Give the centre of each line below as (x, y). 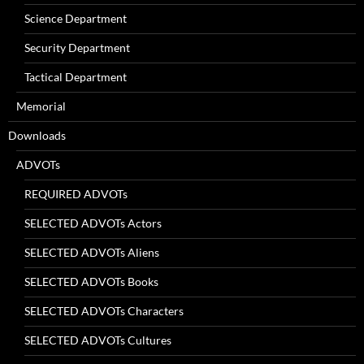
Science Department (76, 18)
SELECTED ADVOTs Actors (93, 223)
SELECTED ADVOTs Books (91, 281)
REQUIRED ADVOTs (76, 193)
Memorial (41, 106)
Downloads (37, 135)
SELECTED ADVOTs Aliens (92, 252)
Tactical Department (76, 76)
